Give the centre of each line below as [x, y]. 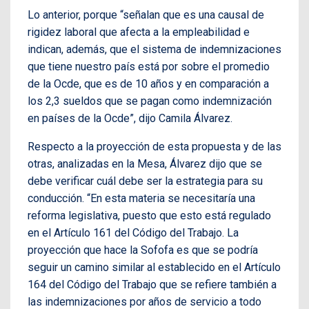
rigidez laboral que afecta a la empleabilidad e [139, 32]
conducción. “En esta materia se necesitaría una [141, 198]
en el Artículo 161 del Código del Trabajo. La [133, 232]
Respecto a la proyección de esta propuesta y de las [154, 146]
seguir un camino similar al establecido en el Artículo [154, 267]
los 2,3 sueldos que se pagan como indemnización [150, 101]
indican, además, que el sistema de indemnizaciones [154, 49]
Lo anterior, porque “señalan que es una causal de [146, 14]
